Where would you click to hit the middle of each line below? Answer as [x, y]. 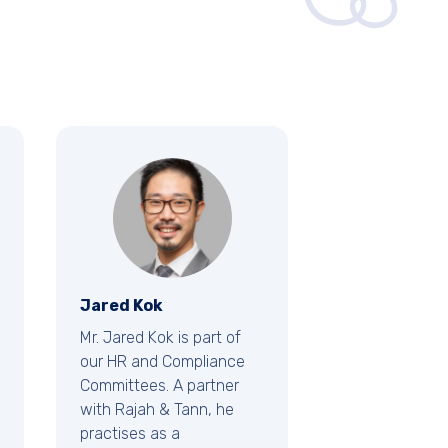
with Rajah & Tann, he [157, 410]
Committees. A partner [159, 386]
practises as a [130, 434]
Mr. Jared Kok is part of [160, 338]
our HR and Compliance [162, 362]
